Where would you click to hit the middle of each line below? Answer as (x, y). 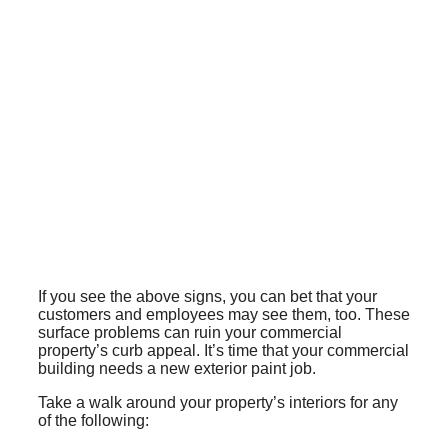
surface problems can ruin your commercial (190, 332)
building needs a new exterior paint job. (177, 368)
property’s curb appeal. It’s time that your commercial (223, 350)
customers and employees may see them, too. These (224, 314)
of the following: (93, 420)
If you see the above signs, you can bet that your (207, 296)
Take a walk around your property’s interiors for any (218, 402)
